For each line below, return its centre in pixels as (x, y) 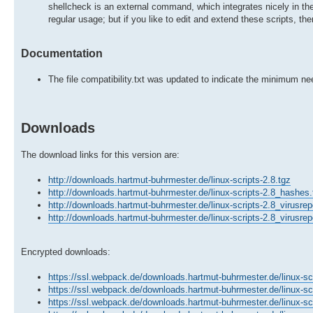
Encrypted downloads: (66, 252)
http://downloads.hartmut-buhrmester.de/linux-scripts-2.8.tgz (169, 180)
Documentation (62, 53)
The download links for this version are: (100, 154)
